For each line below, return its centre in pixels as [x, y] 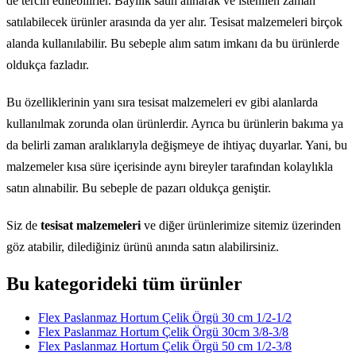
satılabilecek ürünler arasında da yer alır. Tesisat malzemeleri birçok [174, 22]
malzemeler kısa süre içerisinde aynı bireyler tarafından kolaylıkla [170, 167]
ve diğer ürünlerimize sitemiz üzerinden [241, 226]
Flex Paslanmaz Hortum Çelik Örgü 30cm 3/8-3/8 [163, 331]
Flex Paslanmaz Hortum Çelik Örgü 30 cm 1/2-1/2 [165, 317]
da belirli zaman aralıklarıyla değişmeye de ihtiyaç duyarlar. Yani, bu [177, 145]
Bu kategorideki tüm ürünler [124, 284]
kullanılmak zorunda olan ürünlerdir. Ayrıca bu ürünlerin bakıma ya [175, 124]
